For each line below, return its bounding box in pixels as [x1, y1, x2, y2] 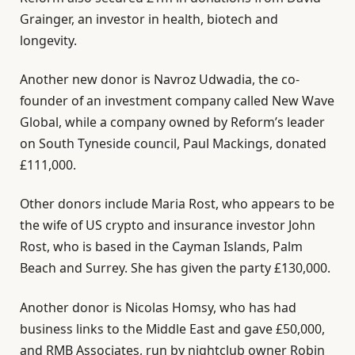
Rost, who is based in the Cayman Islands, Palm [20, 238, 303, 256]
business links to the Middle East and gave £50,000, [20, 319, 325, 338]
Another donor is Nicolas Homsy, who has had [20, 298, 296, 316]
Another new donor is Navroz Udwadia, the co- [20, 71, 300, 89]
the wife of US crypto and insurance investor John [20, 216, 315, 235]
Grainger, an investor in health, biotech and [20, 10, 278, 28]
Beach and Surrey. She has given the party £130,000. [20, 259, 330, 277]
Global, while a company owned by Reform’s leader [20, 113, 325, 132]
